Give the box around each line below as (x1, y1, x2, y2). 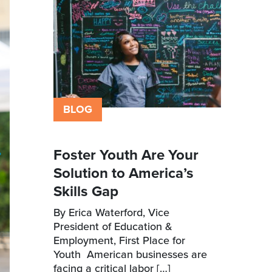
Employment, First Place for (53, 233, 185, 248)
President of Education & (53, 219, 172, 234)
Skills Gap (53, 180, 122, 202)
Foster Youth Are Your (53, 144, 199, 166)
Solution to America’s (53, 162, 194, 184)
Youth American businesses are (53, 246, 207, 262)
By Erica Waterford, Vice (53, 205, 169, 220)
